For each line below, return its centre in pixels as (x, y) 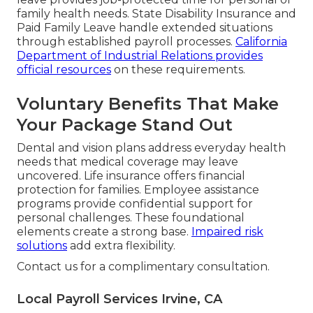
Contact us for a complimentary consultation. (143, 267)
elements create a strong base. (104, 232)
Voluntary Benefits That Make (148, 104)
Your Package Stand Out (125, 125)
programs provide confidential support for (135, 204)
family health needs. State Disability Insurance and (156, 14)
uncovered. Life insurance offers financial (131, 176)
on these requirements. (178, 70)
